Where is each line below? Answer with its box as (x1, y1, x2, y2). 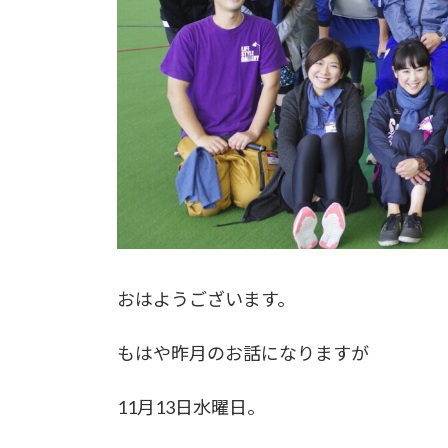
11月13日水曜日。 (117, 395, 265, 418)
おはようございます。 (117, 287, 295, 310)
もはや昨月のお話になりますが (117, 341, 369, 364)
